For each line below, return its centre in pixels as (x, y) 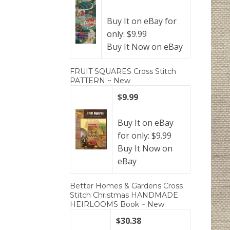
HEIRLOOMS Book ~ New (117, 205)
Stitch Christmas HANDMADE (124, 195)
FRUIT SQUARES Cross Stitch (123, 72)
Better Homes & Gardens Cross (126, 186)
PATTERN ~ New (100, 81)
